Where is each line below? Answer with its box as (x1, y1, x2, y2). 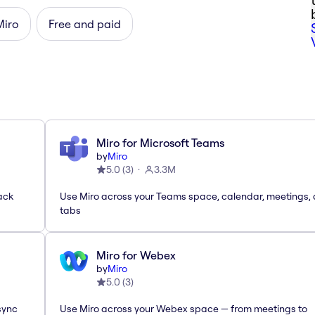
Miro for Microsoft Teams (96, 136, 224, 150)
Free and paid (49, 16, 121, 31)
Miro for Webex (96, 248, 176, 263)
